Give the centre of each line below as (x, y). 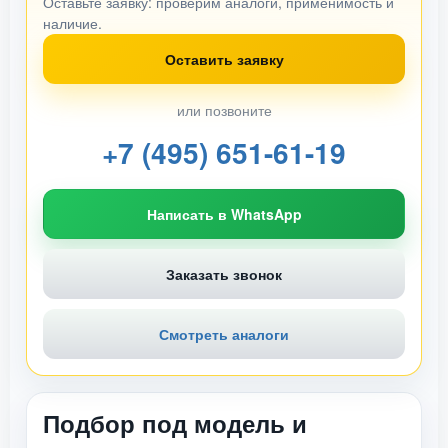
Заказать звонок (224, 274)
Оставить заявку (224, 59)
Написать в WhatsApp (224, 214)
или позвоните (224, 110)
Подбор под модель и (175, 423)
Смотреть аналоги (224, 334)
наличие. (72, 23)
